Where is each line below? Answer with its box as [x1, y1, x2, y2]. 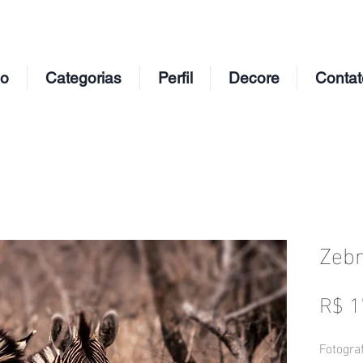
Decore [228, 69, 280, 87]
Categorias [45, 69, 122, 87]
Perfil [157, 69, 193, 87]
